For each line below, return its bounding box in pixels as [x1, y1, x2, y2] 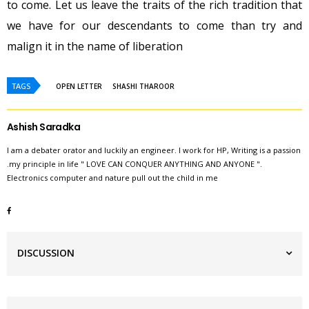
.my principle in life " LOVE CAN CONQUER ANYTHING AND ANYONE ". [7, 158, 262, 169]
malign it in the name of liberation [7, 38, 183, 54]
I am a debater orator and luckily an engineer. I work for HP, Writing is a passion [7, 144, 301, 155]
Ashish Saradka [7, 119, 81, 134]
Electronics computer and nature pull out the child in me [7, 172, 218, 183]
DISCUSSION [17, 246, 74, 259]
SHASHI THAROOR [112, 81, 175, 91]
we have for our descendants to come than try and [7, 17, 302, 33]
